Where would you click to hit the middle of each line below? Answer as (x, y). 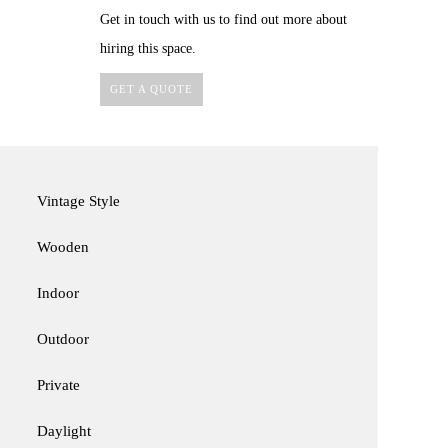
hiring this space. (147, 49)
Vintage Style (78, 201)
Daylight (63, 431)
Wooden (62, 247)
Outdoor (62, 339)
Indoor (57, 293)
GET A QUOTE (151, 89)
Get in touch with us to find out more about (223, 20)
